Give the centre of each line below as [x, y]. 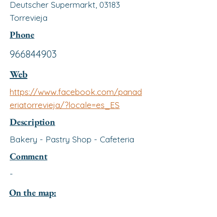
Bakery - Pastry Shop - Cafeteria [72, 139]
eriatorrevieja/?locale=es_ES [65, 105]
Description [32, 122]
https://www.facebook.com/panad [76, 92]
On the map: [33, 193]
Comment [29, 156]
